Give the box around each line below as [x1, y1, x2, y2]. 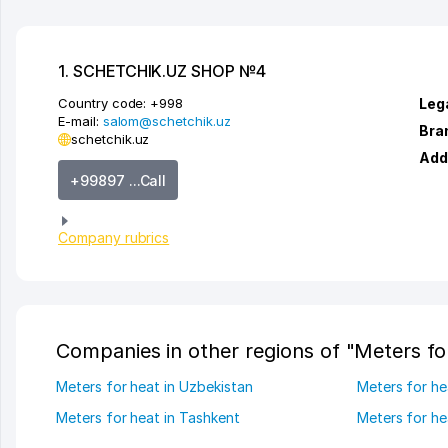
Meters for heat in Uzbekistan [56, 377, 253, 395]
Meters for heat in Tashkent [56, 408, 240, 426]
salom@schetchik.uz [102, 113, 231, 129]
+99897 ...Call [70, 171, 167, 189]
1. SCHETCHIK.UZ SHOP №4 [58, 61, 266, 81]
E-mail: [58, 113, 103, 129]
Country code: [58, 95, 147, 111]
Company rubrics [58, 228, 170, 246]
